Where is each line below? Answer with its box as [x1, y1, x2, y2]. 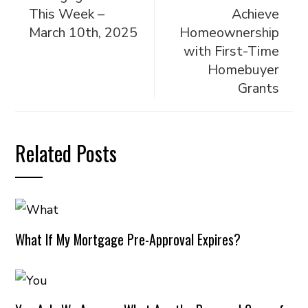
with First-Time [183, 41, 279, 60]
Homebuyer [207, 60, 279, 79]
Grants [237, 78, 279, 98]
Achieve [231, 4, 279, 23]
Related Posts [15, 137, 118, 168]
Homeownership [179, 23, 279, 42]
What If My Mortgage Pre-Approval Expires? [15, 228, 241, 250]
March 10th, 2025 [29, 23, 138, 42]
